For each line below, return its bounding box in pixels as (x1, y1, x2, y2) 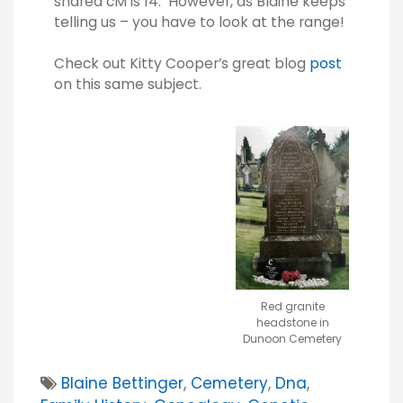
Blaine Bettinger (61, 372, 184, 394)
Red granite (260, 298, 325, 314)
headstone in (255, 314, 329, 330)
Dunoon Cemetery (243, 330, 342, 346)
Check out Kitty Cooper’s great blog (54, 53, 309, 73)
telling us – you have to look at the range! (54, 12, 345, 31)
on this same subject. (54, 74, 201, 94)
